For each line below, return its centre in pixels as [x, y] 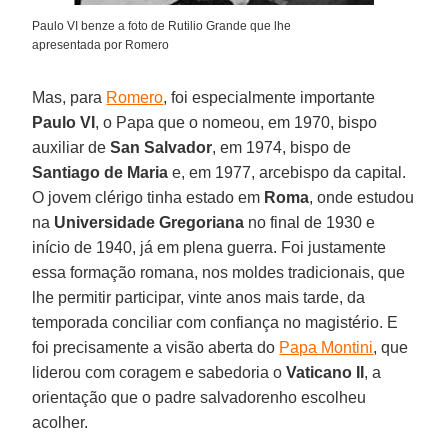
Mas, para [69, 97]
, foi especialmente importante [269, 97]
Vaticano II [325, 372]
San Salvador [161, 147]
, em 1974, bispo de [282, 147]
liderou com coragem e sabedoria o [159, 372]
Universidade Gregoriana [149, 222]
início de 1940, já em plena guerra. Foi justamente [209, 247]
